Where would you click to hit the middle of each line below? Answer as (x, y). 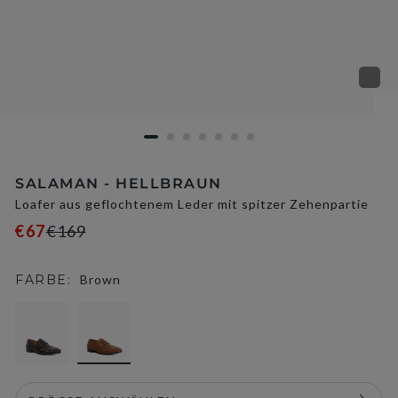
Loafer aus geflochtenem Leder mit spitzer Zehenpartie (192, 204)
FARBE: (43, 280)
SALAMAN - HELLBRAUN (119, 183)
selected (155, 311)
